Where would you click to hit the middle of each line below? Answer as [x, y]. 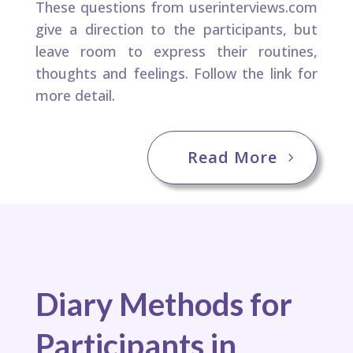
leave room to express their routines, [176, 51]
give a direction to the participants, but [176, 29]
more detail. [75, 95]
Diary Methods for [163, 304]
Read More [233, 157]
